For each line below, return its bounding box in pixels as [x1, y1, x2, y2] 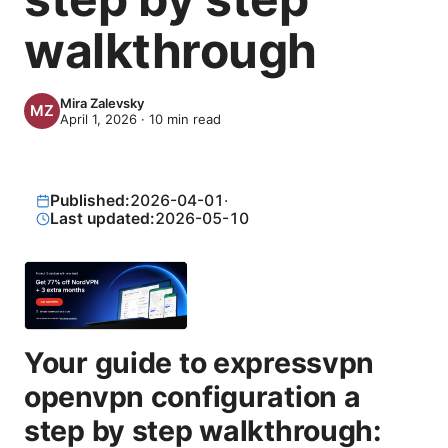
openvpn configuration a [24, 379, 361, 415]
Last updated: [50, 209, 156, 228]
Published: [50, 191, 131, 210]
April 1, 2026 [60, 111, 137, 127]
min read [163, 111, 221, 127]
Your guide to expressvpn [24, 345, 375, 381]
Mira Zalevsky [60, 95, 144, 111]
